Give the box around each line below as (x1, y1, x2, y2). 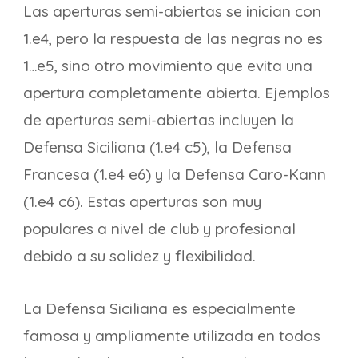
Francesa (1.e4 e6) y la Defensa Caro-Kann (23, 165, 326, 184)
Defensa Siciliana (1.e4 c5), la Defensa (23, 137, 292, 157)
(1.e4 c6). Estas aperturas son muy (23, 192, 261, 211)
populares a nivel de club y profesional (23, 219, 296, 238)
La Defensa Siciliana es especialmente (23, 299, 296, 318)
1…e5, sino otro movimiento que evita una (23, 56, 312, 75)
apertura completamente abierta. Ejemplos (23, 83, 330, 102)
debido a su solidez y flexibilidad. (23, 246, 256, 265)
